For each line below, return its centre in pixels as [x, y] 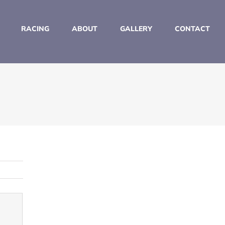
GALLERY [136, 29]
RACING [35, 29]
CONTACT [192, 29]
